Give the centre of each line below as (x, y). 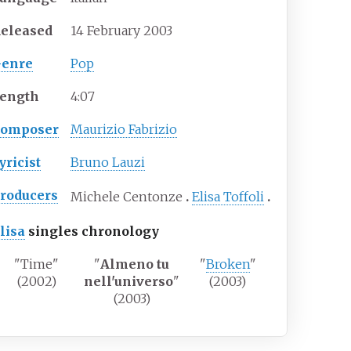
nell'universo (129, 281)
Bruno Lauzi (108, 162)
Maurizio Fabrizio (124, 129)
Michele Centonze (127, 196)
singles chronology (92, 231)
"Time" (37, 264)
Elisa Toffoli (228, 196)
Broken (228, 264)
